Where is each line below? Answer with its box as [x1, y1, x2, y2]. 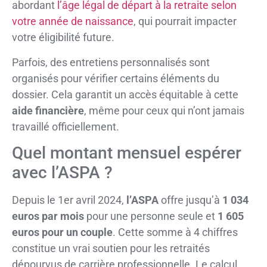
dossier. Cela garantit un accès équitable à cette [12, 88, 238, 101]
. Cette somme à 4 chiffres [113, 226, 238, 239]
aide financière [12, 104, 84, 117]
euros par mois [12, 210, 84, 223]
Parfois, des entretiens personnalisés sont [12, 55, 210, 69]
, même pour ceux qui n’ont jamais [84, 104, 244, 117]
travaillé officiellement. [12, 120, 119, 133]
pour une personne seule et [84, 210, 218, 223]
